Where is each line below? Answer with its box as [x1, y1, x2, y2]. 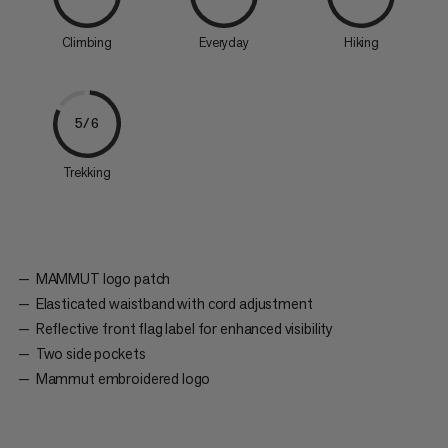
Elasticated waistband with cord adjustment [35, 294, 313, 314]
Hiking [343, 34, 379, 52]
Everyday [199, 34, 249, 52]
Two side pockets [35, 344, 146, 364]
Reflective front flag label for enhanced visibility [35, 319, 334, 339]
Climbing [61, 34, 112, 52]
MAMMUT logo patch [35, 269, 171, 289]
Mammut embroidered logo [35, 369, 211, 389]
